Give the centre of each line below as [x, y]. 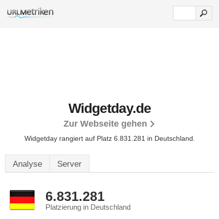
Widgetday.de [109, 108]
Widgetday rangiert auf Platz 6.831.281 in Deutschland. [109, 138]
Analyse [27, 164]
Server [69, 164]
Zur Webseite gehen [105, 124]
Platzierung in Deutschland [88, 207]
